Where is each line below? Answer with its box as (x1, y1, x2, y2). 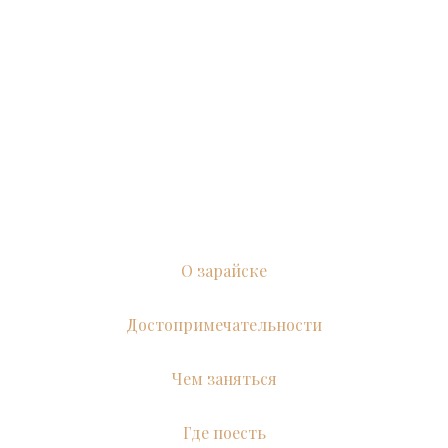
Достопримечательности (126, 314, 322, 335)
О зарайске (181, 260, 267, 281)
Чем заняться (171, 368, 277, 389)
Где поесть (182, 422, 266, 443)
